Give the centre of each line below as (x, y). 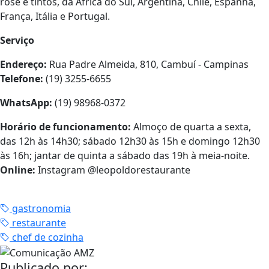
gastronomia (40, 209)
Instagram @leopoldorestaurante (113, 170)
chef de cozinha (47, 237)
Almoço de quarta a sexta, (192, 127)
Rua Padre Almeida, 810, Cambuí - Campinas (148, 65)
